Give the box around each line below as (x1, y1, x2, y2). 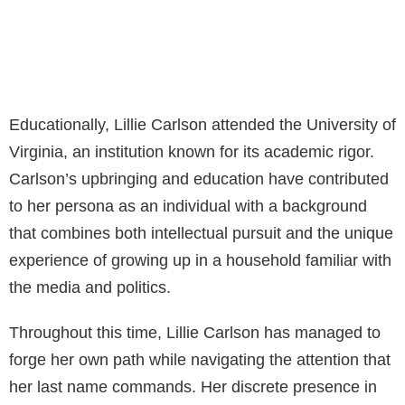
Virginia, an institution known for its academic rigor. (9, 142, 374, 161)
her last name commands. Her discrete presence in (9, 377, 377, 396)
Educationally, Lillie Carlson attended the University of (9, 115, 396, 134)
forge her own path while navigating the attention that (9, 350, 391, 369)
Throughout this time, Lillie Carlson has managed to (9, 323, 381, 342)
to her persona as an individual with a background (9, 196, 367, 215)
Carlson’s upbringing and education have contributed (9, 169, 389, 188)
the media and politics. (9, 278, 171, 297)
